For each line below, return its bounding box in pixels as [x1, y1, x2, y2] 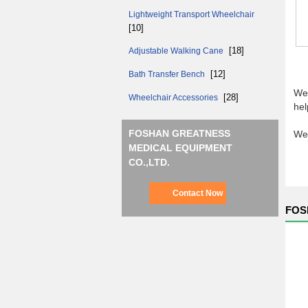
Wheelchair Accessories [129, 93, 220, 102]
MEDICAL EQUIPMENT [129, 142, 232, 153]
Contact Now [172, 188, 223, 198]
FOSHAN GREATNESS [129, 128, 230, 139]
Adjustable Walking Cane [129, 46, 225, 56]
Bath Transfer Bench [129, 69, 207, 79]
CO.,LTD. [129, 157, 170, 168]
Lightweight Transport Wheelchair [129, 10, 254, 19]
